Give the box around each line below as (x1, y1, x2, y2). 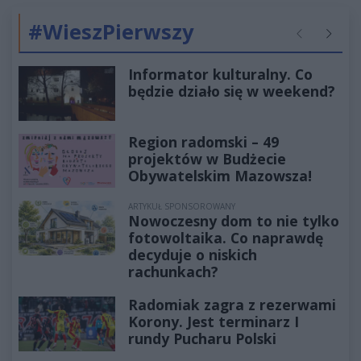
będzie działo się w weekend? (128, 81, 335, 102)
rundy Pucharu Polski (128, 329, 276, 349)
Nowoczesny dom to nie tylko (128, 211, 339, 231)
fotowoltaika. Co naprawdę (128, 228, 323, 248)
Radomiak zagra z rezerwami (128, 295, 336, 315)
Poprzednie (293, 33, 351, 49)
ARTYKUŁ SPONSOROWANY (128, 201, 235, 213)
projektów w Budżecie (128, 148, 286, 168)
